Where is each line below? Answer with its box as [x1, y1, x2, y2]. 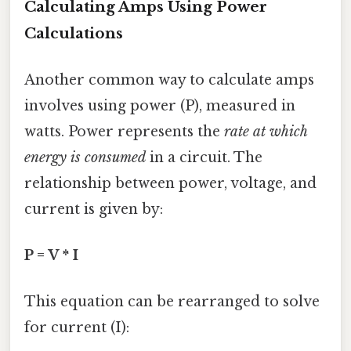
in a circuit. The [146, 148, 262, 166]
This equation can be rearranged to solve [24, 293, 320, 311]
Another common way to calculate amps [24, 71, 314, 89]
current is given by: [24, 200, 163, 218]
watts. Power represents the [24, 122, 224, 140]
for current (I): [24, 319, 129, 337]
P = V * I [24, 247, 78, 265]
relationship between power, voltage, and [24, 174, 317, 192]
